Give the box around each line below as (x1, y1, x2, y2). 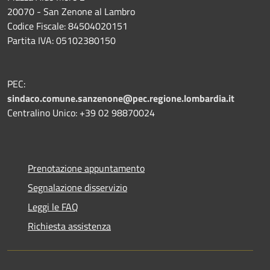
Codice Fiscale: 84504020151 (7, 18, 128, 33)
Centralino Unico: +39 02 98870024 (7, 105, 155, 120)
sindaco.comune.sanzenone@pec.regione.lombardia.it (7, 90, 234, 105)
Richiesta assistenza (28, 218, 111, 233)
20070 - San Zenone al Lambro (7, 4, 135, 19)
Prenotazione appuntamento (28, 160, 145, 175)
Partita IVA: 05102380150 (7, 33, 116, 48)
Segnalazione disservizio (28, 180, 127, 195)
